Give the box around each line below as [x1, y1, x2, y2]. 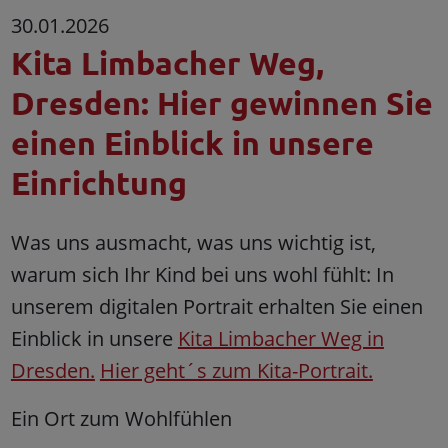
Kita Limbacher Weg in [177, 324, 384, 352]
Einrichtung [10, 162, 187, 203]
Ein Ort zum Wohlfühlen [10, 404, 232, 432]
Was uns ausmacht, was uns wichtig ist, [10, 228, 376, 256]
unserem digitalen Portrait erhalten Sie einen [10, 292, 423, 320]
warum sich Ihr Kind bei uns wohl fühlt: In [10, 260, 394, 288]
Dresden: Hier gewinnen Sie [10, 82, 433, 123]
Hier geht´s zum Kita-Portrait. [99, 356, 373, 384]
